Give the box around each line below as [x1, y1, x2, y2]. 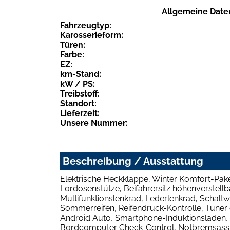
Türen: [60, 40, 85, 50]
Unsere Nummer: [60, 118, 128, 128]
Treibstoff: [60, 89, 100, 99]
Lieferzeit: [60, 108, 100, 119]
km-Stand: [60, 69, 101, 80]
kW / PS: [60, 79, 95, 89]
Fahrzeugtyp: [60, 21, 111, 31]
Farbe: [60, 50, 84, 60]
